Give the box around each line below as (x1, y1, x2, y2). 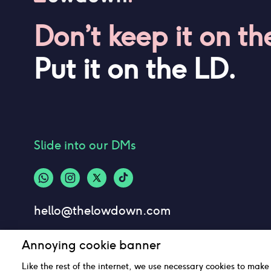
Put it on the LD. (34, 51, 237, 87)
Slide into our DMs (34, 137, 136, 153)
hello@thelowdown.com (34, 203, 171, 218)
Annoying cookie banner (22, 237, 161, 253)
